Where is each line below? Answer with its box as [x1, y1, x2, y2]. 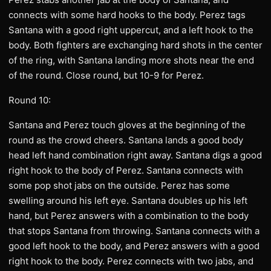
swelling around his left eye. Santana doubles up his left [8, 195, 247, 206]
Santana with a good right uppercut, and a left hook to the [8, 24, 253, 36]
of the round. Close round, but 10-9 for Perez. [8, 70, 204, 81]
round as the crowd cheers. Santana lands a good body [8, 134, 243, 146]
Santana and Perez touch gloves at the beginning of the [8, 119, 246, 131]
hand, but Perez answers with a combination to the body [8, 210, 249, 221]
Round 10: [8, 94, 51, 106]
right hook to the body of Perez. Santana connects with [8, 165, 243, 176]
